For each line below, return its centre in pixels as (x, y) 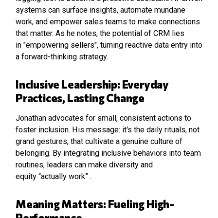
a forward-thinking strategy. (62, 57)
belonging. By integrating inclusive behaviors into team (108, 153)
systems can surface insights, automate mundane (100, 10)
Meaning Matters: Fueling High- (95, 204)
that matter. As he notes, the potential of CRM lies (100, 33)
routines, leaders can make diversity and (84, 165)
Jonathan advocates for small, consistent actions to (103, 118)
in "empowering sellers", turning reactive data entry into (109, 45)
